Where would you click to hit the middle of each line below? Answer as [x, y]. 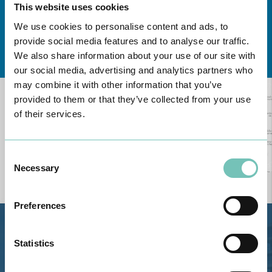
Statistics [34, 243]
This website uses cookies [72, 7]
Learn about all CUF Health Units [127, 46]
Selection [23, 170]
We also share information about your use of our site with [135, 55]
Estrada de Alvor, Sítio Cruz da [121, 235]
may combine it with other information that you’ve [118, 84]
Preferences [40, 205]
